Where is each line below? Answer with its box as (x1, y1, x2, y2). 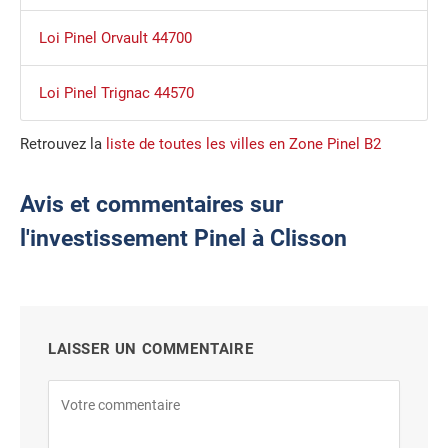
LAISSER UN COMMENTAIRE (48, 340, 254, 359)
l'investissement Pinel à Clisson (20, 225, 347, 253)
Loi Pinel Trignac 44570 (38, 84, 194, 103)
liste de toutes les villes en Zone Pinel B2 (106, 135, 381, 154)
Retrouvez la (20, 135, 106, 154)
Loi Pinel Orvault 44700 (38, 29, 192, 48)
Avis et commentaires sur (20, 191, 283, 219)
